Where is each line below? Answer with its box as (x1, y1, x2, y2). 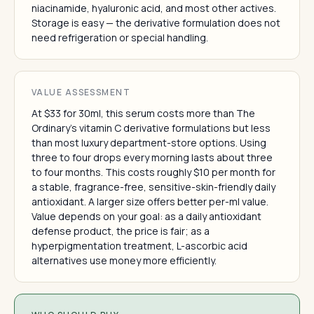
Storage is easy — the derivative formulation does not (32, 16, 280, 29)
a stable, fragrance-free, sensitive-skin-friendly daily (32, 180, 275, 193)
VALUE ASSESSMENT (32, 86, 131, 98)
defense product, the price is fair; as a (32, 224, 210, 238)
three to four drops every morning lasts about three (32, 151, 273, 164)
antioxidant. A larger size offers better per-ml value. (32, 195, 268, 208)
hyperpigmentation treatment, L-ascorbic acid (32, 239, 247, 252)
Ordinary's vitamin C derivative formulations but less (32, 121, 271, 135)
